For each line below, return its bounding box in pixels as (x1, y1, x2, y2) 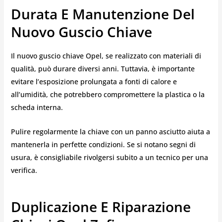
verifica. (10, 165, 37, 175)
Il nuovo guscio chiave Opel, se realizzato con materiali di (10, 51, 201, 61)
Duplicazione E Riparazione (10, 197, 191, 216)
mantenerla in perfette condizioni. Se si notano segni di (10, 139, 196, 149)
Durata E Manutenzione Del (10, 4, 195, 23)
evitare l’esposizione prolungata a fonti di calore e (10, 77, 177, 87)
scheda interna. (10, 103, 63, 112)
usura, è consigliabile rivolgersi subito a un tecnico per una (10, 152, 208, 162)
